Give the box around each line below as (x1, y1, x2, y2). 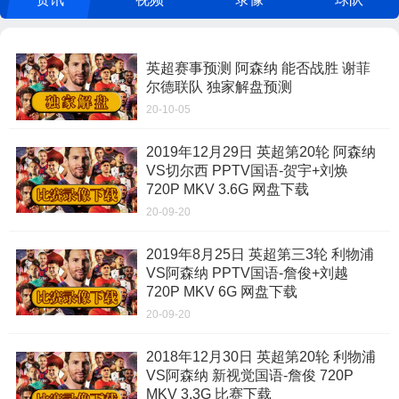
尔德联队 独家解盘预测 (145, 79, 292, 94)
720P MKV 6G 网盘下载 (145, 284, 297, 299)
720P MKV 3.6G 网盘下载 (145, 182, 309, 197)
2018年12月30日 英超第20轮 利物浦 (145, 349, 376, 364)
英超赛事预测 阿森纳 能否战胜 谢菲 (145, 61, 370, 76)
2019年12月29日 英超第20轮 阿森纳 (145, 144, 376, 159)
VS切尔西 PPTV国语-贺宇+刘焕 (145, 163, 348, 178)
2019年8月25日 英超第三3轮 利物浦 (145, 247, 374, 262)
